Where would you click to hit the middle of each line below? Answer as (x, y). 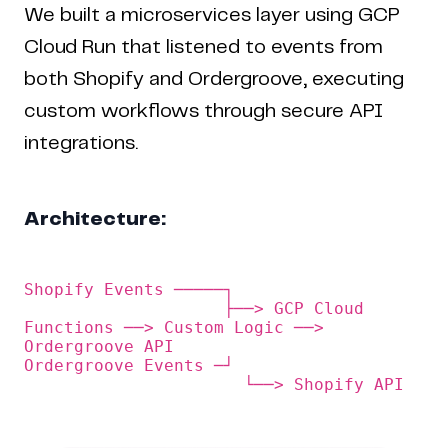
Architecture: (95, 219)
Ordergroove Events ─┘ (224, 365)
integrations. (81, 143)
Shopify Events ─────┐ (129, 289)
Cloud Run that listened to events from (203, 47)
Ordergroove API (99, 346)
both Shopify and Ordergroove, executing (214, 79)
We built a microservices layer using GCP (212, 15)
